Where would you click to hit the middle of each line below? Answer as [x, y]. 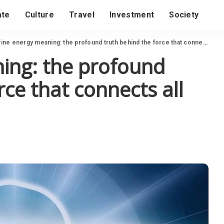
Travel [82, 15]
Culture [39, 15]
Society [184, 15]
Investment [132, 15]
